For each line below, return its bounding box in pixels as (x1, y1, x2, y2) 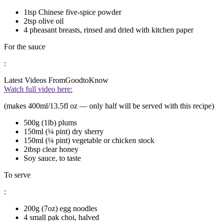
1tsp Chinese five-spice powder (24, 7, 121, 16)
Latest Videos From (4, 75, 65, 84)
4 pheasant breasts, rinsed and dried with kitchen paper (24, 25, 193, 34)
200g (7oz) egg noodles (24, 204, 97, 213)
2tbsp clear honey (24, 145, 78, 153)
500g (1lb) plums (24, 118, 77, 127)
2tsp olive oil (24, 16, 64, 25)
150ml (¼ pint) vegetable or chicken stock (24, 136, 154, 145)
